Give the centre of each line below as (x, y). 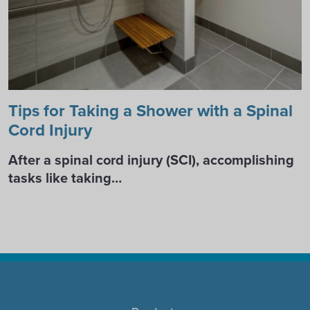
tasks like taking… (65, 178)
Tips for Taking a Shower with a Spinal (151, 111)
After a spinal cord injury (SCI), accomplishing (151, 160)
